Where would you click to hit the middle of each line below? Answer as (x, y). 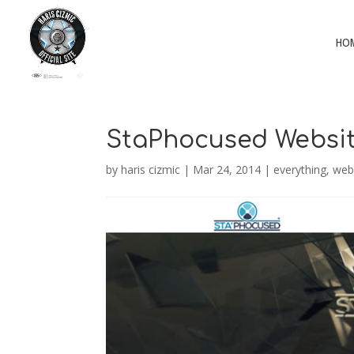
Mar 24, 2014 (227, 169)
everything (300, 169)
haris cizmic (151, 169)
